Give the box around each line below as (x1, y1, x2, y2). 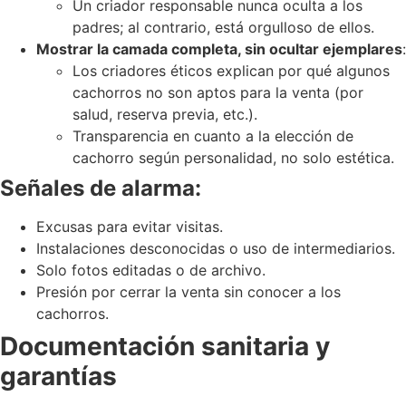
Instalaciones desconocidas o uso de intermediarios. (36, 239, 395, 258)
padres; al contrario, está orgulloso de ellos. (72, 18, 374, 37)
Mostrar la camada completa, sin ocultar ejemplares (36, 40, 402, 59)
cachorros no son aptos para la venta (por (72, 83, 363, 102)
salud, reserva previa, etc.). (72, 105, 257, 124)
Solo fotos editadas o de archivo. (36, 261, 266, 280)
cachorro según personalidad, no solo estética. (72, 149, 394, 168)
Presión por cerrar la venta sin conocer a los (36, 283, 341, 302)
